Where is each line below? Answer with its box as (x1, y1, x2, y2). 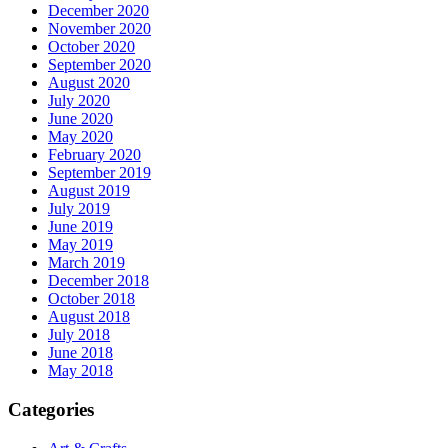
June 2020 (48, 110, 113, 128)
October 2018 (48, 290, 135, 308)
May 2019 (48, 236, 113, 254)
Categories (8, 399, 94, 421)
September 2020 (48, 56, 151, 74)
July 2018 (48, 326, 110, 344)
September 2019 (48, 164, 151, 182)
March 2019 (48, 254, 125, 272)
